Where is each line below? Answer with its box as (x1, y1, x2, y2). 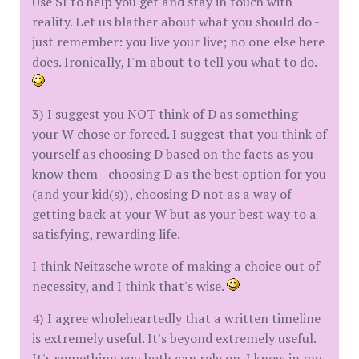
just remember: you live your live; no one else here (32, 33, 325, 50)
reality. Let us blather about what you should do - (32, 13, 319, 30)
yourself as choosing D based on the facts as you (32, 145, 313, 163)
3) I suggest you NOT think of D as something (32, 105, 298, 123)
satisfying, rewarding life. (32, 225, 180, 243)
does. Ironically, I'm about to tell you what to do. (32, 53, 317, 71)
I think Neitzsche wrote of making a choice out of (32, 257, 320, 275)
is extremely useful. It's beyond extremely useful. (32, 329, 316, 347)
